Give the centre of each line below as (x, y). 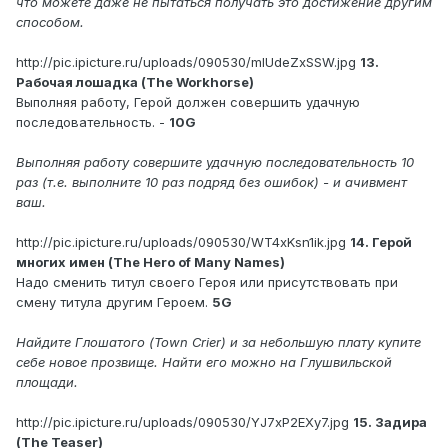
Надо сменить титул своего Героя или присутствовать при (207, 282)
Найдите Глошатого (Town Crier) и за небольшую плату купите (218, 342)
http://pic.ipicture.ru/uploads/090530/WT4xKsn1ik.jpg (181, 242)
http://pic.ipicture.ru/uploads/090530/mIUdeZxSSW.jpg (186, 62)
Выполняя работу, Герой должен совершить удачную (188, 102)
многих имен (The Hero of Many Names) (150, 262)
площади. (47, 382)
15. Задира (390, 422)
